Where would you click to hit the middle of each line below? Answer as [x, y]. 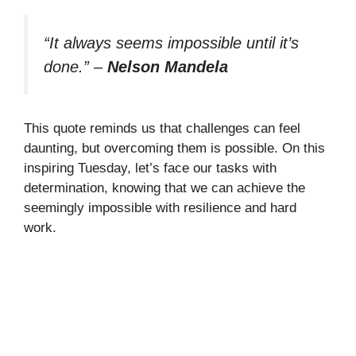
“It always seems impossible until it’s [171, 43]
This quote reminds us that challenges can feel [162, 129]
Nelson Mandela [168, 66]
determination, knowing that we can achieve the [164, 188]
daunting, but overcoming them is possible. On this [174, 149]
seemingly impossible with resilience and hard [160, 208]
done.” [66, 66]
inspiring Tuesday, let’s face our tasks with [150, 168]
